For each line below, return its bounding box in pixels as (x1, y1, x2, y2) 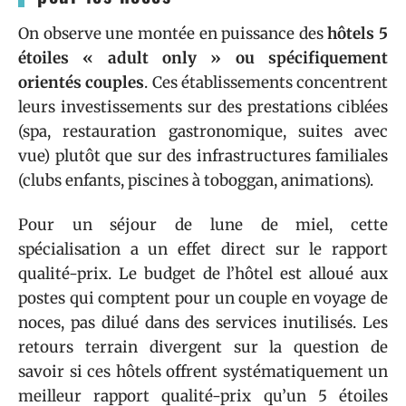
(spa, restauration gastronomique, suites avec (18, 121, 388, 141)
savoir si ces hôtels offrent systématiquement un (18, 362, 388, 382)
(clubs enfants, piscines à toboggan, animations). (18, 169, 373, 190)
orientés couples (18, 72, 145, 92)
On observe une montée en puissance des (18, 23, 328, 43)
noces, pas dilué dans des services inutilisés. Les (18, 313, 388, 333)
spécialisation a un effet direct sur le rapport (18, 239, 388, 259)
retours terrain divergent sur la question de (18, 337, 388, 357)
